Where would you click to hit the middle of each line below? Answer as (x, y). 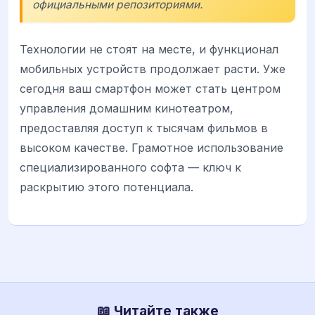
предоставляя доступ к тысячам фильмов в (144, 128)
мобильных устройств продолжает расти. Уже (153, 69)
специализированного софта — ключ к (130, 168)
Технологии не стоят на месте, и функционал (149, 50)
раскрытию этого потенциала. (107, 187)
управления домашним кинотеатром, (127, 109)
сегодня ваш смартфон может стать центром (150, 89)
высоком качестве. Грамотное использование (152, 148)
